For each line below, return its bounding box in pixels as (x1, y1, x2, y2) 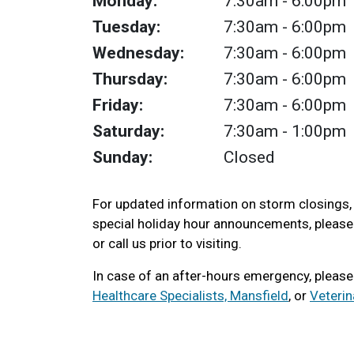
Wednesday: (92, 43, 184, 62)
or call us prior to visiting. (92, 235, 242, 251)
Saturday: (92, 122, 164, 141)
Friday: (92, 96, 143, 115)
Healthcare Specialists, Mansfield (92, 288, 288, 303)
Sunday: (92, 148, 153, 167)
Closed (224, 148, 275, 167)
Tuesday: (92, 17, 160, 36)
